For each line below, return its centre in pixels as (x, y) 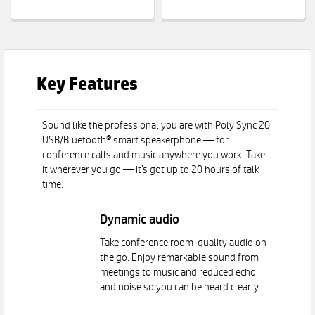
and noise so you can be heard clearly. (181, 288)
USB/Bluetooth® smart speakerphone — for (136, 141)
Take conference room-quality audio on (184, 244)
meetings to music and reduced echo (178, 273)
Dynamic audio (140, 220)
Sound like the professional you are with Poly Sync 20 (156, 126)
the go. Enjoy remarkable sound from (180, 258)
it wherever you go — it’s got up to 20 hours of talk (151, 171)
